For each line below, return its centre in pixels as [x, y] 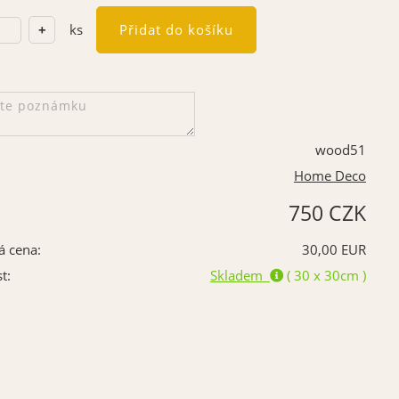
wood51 [340, 150]
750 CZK [327, 212]
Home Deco [330, 175]
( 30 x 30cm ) [326, 275]
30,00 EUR [334, 249]
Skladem [240, 275]
